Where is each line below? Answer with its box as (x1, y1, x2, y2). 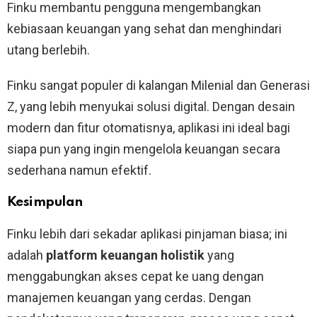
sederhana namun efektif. (7, 162, 151, 178)
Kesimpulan (7, 195, 83, 209)
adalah (7, 247, 46, 263)
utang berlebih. (7, 42, 90, 57)
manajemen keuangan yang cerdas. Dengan (7, 289, 251, 305)
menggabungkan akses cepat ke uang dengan (7, 268, 264, 284)
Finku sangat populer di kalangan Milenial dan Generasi (7, 77, 310, 93)
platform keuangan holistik (46, 247, 204, 263)
